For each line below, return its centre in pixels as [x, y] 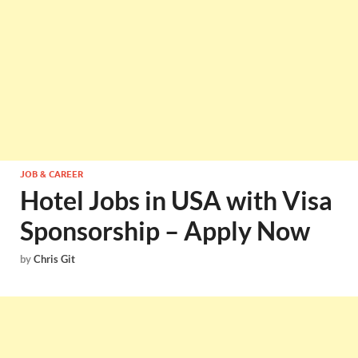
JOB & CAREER [52, 174]
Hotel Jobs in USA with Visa [176, 200]
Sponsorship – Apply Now [165, 231]
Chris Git [54, 259]
